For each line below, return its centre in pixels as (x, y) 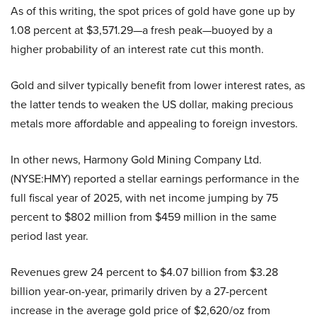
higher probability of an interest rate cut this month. (137, 49)
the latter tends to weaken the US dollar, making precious (152, 104)
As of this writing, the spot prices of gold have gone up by (153, 11)
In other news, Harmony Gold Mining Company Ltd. (136, 159)
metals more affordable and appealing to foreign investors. (154, 123)
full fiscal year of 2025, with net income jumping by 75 (144, 197)
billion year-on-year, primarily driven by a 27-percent (139, 291)
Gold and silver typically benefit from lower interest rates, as (158, 85)
